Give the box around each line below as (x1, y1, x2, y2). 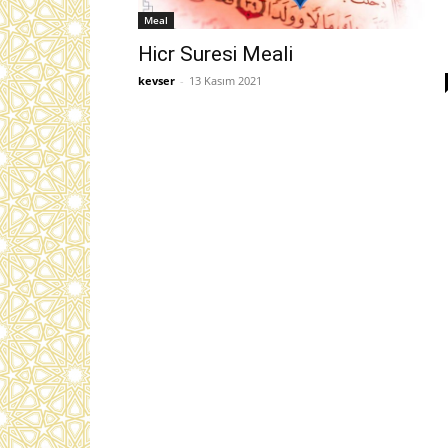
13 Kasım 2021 (189, 73, 262, 88)
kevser (138, 73, 175, 88)
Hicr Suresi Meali (138, 42, 293, 66)
